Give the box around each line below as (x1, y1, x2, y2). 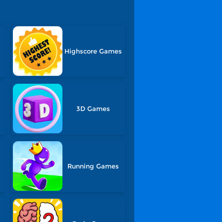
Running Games (67, 162, 119, 170)
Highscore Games (64, 47, 122, 55)
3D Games (76, 105, 111, 112)
